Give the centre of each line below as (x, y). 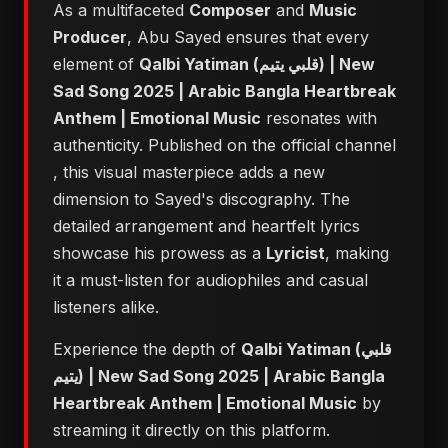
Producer (90, 37)
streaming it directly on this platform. (191, 430)
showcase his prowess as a (159, 253)
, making (357, 253)
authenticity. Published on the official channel (224, 145)
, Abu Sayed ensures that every (248, 37)
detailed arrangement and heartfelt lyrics (206, 226)
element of (96, 64)
